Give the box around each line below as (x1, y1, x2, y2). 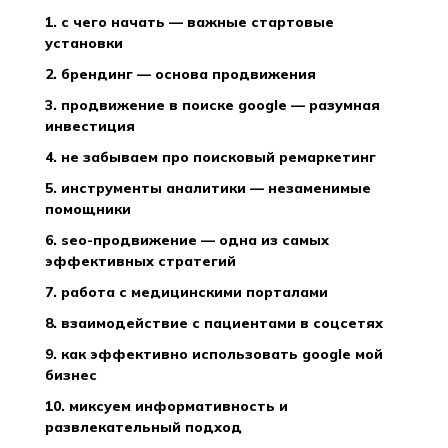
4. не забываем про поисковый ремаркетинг (57, 148, 376, 166)
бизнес (45, 366, 97, 384)
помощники (45, 200, 131, 218)
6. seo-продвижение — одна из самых (45, 231, 57, 249)
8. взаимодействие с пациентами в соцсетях (57, 314, 383, 332)
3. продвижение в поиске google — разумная (45, 96, 57, 114)
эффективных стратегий (45, 252, 236, 270)
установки (45, 34, 123, 52)
